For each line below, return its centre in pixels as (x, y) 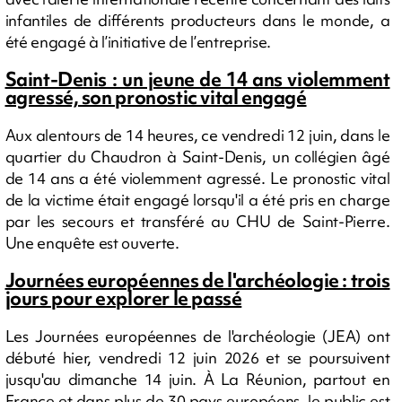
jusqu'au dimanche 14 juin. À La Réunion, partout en (197, 379)
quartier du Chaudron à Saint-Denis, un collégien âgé (197, 156)
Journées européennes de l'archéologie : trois (197, 280)
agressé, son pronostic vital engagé (156, 97)
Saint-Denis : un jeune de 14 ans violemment (197, 79)
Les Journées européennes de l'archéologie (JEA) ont (197, 336)
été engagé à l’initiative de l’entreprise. (140, 41)
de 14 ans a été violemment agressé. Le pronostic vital (197, 178)
